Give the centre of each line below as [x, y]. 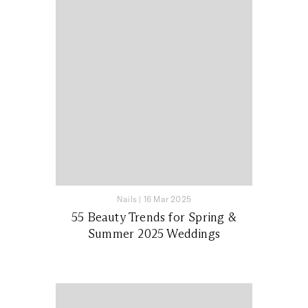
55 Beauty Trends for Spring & [154, 217]
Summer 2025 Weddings [154, 233]
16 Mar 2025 [167, 199]
